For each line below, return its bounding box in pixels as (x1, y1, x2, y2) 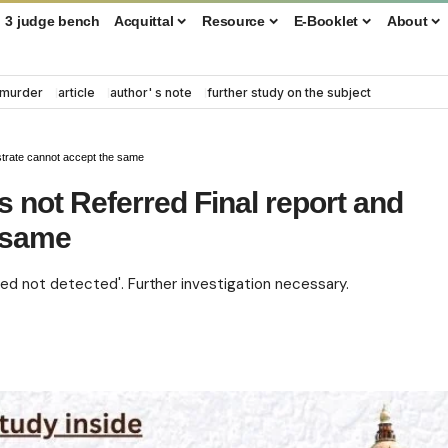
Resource (202, 12, 265, 29)
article (58, 84, 95, 100)
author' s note (110, 84, 192, 100)
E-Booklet (293, 12, 359, 29)
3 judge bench (5, 12, 100, 29)
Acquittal (113, 12, 174, 29)
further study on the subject (207, 84, 371, 100)
